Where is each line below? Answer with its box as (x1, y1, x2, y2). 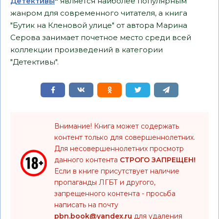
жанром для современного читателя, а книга (10, 8, 187, 18)
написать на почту (54, 200, 118, 209)
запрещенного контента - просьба (54, 189, 175, 198)
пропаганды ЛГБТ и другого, (54, 178, 155, 187)
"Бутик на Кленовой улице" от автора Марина (10, 21, 187, 30)
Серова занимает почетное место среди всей (10, 33, 191, 42)
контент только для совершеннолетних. (54, 133, 195, 142)
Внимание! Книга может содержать (54, 122, 179, 131)
